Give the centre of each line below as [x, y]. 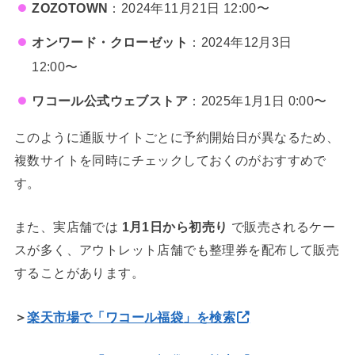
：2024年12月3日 [240, 42]
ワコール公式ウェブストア [110, 100]
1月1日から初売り [175, 227]
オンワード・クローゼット [110, 42]
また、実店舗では [68, 227]
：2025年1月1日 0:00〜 [258, 100]
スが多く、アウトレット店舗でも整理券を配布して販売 [177, 250]
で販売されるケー [282, 227]
